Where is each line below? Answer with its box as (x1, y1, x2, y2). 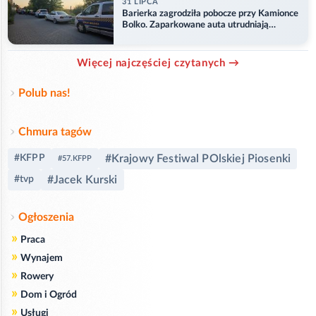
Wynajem (20, 253, 63, 263)
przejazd (122, 32, 156, 42)
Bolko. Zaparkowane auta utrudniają (122, 20, 269, 30)
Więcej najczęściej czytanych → (76, 57, 240, 68)
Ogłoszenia (18, 211, 74, 223)
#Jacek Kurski (47, 174, 118, 186)
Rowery (20, 271, 54, 281)
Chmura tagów (18, 126, 92, 138)
